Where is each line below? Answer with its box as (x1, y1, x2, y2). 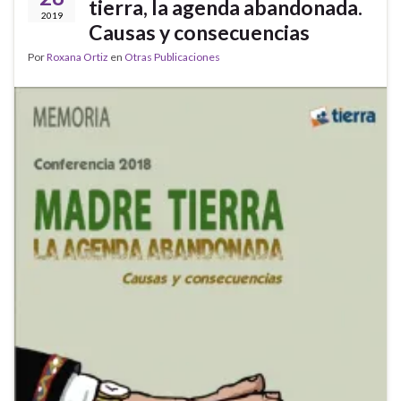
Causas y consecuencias (89, 19, 310, 45)
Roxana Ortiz (47, 49, 108, 64)
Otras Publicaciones (124, 49, 220, 64)
